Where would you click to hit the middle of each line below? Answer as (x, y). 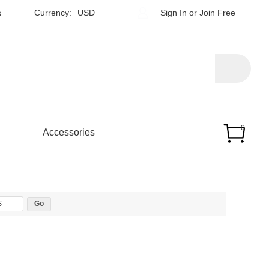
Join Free (217, 12)
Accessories (69, 132)
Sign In (174, 12)
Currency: (53, 12)
